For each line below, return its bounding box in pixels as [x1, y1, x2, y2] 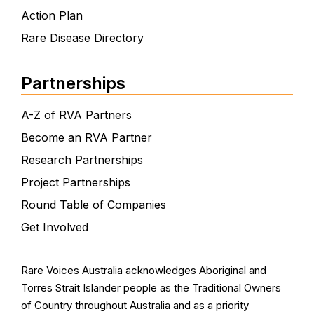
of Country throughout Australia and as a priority [20, 298, 249, 312]
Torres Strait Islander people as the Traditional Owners [20, 280, 281, 294]
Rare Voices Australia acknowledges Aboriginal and [20, 263, 266, 277]
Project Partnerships [20, 175, 130, 189]
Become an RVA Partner [20, 130, 152, 144]
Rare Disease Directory [20, 30, 144, 45]
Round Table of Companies [20, 197, 166, 212]
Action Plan [20, 8, 83, 22]
